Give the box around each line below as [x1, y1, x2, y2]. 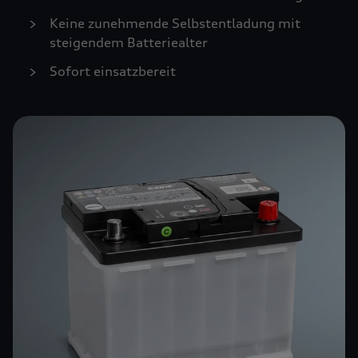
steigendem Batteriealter [50, 34, 208, 50]
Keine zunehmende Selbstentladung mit [50, 15, 300, 31]
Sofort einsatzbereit [50, 63, 176, 79]
